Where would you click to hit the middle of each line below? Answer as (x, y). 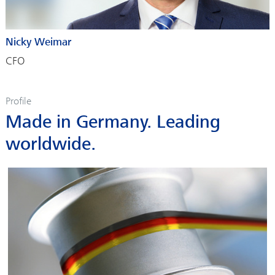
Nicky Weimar (38, 42)
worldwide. (50, 145)
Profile (18, 101)
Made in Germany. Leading (113, 122)
